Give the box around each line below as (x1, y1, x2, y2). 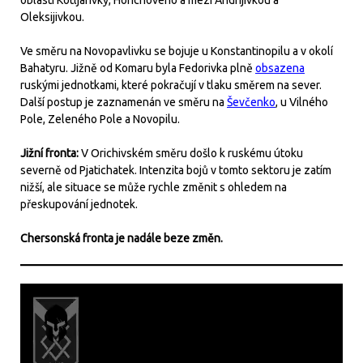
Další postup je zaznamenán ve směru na (20, 95, 227, 109)
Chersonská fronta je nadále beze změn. (20, 231, 223, 245)
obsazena (255, 61, 305, 75)
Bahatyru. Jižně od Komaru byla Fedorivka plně (20, 61, 255, 75)
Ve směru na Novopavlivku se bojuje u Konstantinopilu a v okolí (20, 44, 333, 58)
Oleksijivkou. (20, 10, 84, 23)
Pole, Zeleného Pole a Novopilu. (20, 112, 180, 126)
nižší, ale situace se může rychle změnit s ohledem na (20, 180, 287, 194)
